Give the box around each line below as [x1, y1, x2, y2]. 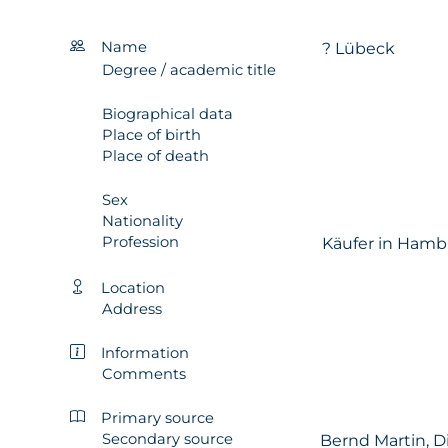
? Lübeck [321, 38, 395, 58]
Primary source [101, 408, 214, 427]
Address [102, 299, 162, 318]
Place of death [102, 146, 209, 165]
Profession [102, 232, 179, 251]
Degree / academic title [102, 60, 276, 79]
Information [101, 343, 189, 362]
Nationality [102, 211, 183, 230]
